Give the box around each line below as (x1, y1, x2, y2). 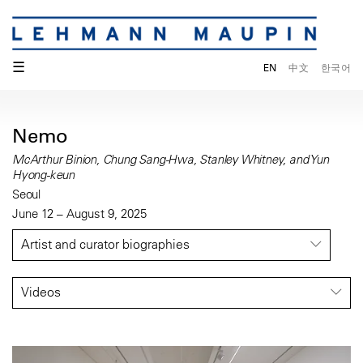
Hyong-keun (12, 167, 75, 183)
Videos (21, 284, 61, 301)
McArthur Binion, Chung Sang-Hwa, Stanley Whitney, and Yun (12, 152, 329, 168)
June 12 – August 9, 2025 (12, 206, 147, 222)
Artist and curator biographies (21, 236, 190, 253)
